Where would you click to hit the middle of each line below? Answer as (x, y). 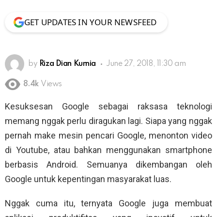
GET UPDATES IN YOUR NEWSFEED (91, 22)
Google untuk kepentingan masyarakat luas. (88, 179)
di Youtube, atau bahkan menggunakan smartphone (108, 150)
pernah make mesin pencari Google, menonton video (108, 136)
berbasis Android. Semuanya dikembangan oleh (108, 165)
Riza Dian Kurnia (68, 64)
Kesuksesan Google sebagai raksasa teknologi (108, 107)
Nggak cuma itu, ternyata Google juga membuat (108, 203)
